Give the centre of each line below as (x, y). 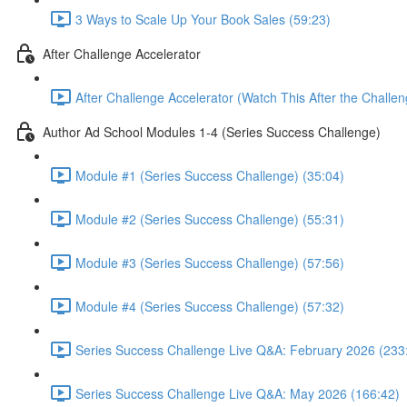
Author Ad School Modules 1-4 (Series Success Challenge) (212, 131)
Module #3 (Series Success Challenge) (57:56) (210, 262)
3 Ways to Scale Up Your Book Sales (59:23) (203, 19)
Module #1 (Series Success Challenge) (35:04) (210, 175)
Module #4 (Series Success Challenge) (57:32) (210, 306)
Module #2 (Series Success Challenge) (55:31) (210, 218)
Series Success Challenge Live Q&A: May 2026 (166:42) (238, 393)
